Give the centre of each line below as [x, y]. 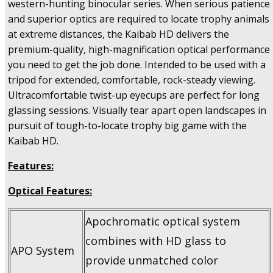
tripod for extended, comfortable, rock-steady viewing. [132, 80]
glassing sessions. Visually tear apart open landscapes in [137, 111]
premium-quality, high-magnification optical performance [139, 50]
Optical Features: [50, 191]
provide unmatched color [152, 261]
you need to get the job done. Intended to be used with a [137, 65]
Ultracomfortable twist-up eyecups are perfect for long [134, 95]
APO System [43, 251]
